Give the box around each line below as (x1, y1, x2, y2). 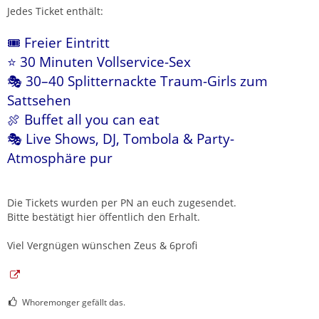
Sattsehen (7, 91, 71, 110)
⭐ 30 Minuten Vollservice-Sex (7, 53, 191, 71)
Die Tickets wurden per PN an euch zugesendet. (7, 196, 236, 210)
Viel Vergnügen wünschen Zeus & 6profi (7, 239, 197, 253)
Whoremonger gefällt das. (22, 296, 125, 309)
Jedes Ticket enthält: (7, 4, 103, 19)
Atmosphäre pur (7, 149, 113, 167)
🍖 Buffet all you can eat (7, 110, 159, 129)
